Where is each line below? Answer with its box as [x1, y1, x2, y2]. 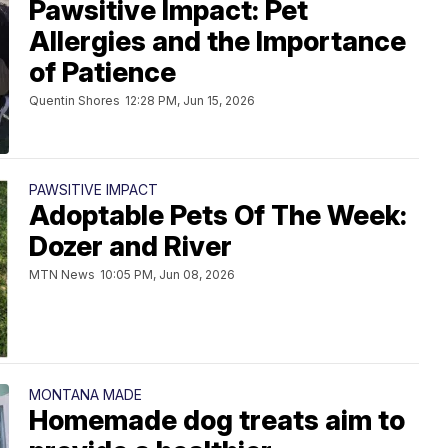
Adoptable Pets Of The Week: [29, 199, 407, 232]
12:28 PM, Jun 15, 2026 [125, 93, 255, 108]
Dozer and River [29, 230, 232, 263]
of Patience [29, 56, 176, 89]
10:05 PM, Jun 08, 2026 [100, 267, 235, 282]
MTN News [29, 267, 95, 282]
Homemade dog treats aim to [29, 404, 405, 437]
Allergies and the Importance [29, 25, 406, 58]
